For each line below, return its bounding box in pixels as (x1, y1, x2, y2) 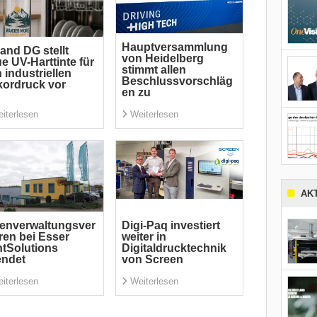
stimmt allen (121, 63, 186, 76)
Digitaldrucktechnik (121, 241, 226, 254)
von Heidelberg (121, 52, 204, 64)
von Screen (121, 253, 183, 265)
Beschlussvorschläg (121, 74, 233, 87)
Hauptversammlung (121, 40, 228, 53)
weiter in (121, 230, 166, 243)
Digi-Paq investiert (121, 219, 220, 231)
